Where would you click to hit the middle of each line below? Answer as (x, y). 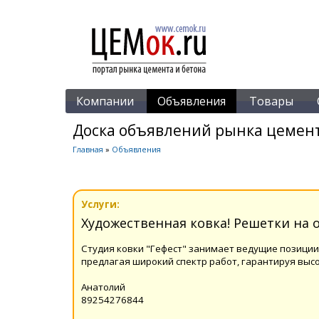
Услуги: (100, 204)
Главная (88, 149)
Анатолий (103, 287)
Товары (271, 101)
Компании (105, 101)
